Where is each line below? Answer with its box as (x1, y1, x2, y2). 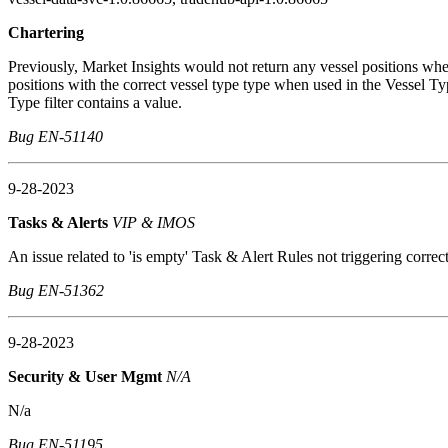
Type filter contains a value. (8, 93, 182, 111)
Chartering (8, 23, 88, 41)
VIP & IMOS (112, 213, 195, 231)
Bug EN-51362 (8, 281, 104, 299)
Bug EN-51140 (8, 127, 103, 145)
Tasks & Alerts (8, 213, 112, 231)
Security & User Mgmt (8, 367, 166, 385)
